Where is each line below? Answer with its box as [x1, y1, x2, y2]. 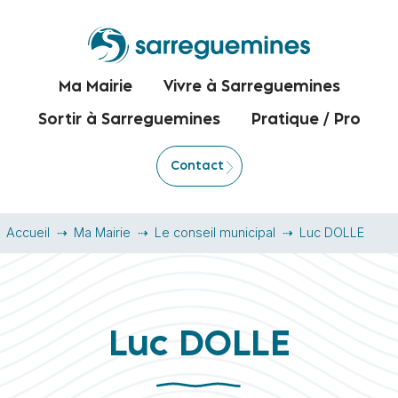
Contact [170, 160, 224, 172]
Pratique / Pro [251, 113, 361, 128]
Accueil [6, 225, 50, 241]
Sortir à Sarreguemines [37, 113, 220, 128]
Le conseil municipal [155, 225, 275, 241]
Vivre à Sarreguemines [163, 80, 340, 95]
